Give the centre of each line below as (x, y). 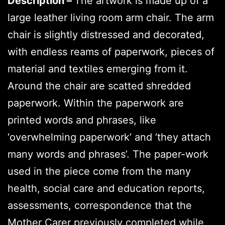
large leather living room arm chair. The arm (111, 17)
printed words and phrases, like (82, 120)
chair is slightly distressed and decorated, (106, 34)
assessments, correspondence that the (100, 205)
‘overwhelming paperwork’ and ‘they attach (109, 137)
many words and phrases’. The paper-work (108, 154)
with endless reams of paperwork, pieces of (111, 51)
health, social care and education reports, (106, 188)
